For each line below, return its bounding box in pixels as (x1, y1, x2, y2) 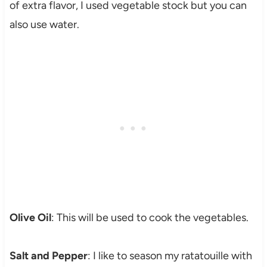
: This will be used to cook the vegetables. (51, 210, 249, 224)
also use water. (9, 17, 79, 31)
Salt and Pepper (9, 249, 88, 262)
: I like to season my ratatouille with (87, 249, 252, 262)
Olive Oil (9, 210, 51, 224)
